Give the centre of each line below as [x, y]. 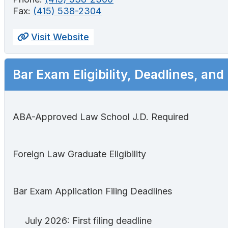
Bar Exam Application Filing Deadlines [92, 191]
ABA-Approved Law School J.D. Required [101, 117]
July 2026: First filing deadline [88, 220]
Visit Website [60, 37]
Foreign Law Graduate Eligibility [79, 154]
